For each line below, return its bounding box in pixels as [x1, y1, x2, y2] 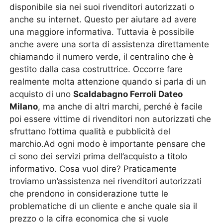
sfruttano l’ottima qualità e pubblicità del [9, 126, 171, 136]
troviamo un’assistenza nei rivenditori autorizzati [9, 176, 202, 186]
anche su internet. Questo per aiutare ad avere [9, 14, 197, 24]
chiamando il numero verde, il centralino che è [9, 52, 194, 62]
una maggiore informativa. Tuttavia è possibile [9, 27, 195, 37]
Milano [9, 102, 38, 111]
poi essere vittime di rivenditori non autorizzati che [9, 114, 212, 124]
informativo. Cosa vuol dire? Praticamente [9, 164, 177, 174]
